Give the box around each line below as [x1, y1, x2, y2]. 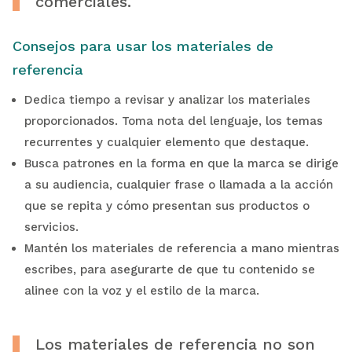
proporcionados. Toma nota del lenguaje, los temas [24, 113, 323, 128]
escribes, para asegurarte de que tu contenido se [24, 262, 315, 277]
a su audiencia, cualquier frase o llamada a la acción [24, 177, 333, 192]
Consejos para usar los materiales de [12, 37, 273, 54]
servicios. [24, 219, 79, 234]
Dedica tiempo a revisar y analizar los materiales [24, 92, 310, 107]
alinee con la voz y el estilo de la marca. [24, 283, 259, 298]
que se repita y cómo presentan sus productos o [24, 198, 310, 213]
